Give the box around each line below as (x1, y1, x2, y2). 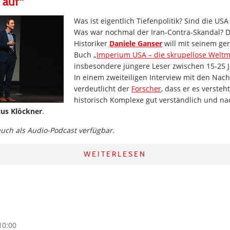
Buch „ (74, 49, 97, 60)
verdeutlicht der (74, 83, 131, 93)
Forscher (131, 83, 161, 93)
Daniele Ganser (109, 38, 162, 48)
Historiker (74, 38, 109, 48)
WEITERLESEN (84, 149, 146, 159)
